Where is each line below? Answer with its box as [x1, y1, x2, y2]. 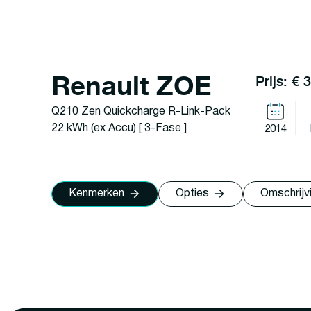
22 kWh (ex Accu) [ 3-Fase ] [51, 124, 187, 134]
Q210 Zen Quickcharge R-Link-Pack [51, 107, 230, 117]
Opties [175, 189, 209, 199]
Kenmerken [68, 189, 124, 199]
